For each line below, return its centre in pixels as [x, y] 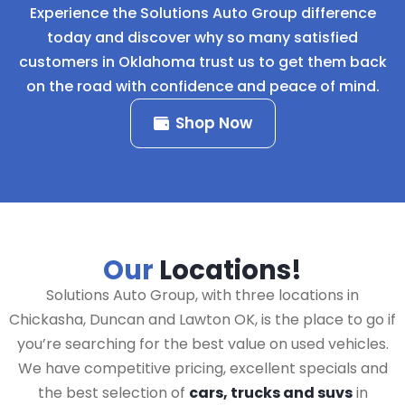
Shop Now [213, 123]
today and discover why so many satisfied [202, 38]
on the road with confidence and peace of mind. [202, 86]
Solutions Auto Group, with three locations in [202, 295]
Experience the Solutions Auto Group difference [202, 13]
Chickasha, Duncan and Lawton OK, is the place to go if [202, 320]
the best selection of [113, 393]
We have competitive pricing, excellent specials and [202, 368]
